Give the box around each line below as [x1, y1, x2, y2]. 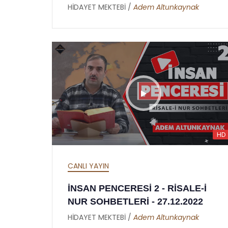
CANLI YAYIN [68, 160, 109, 171]
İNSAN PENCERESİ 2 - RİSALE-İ [68, 183, 207, 193]
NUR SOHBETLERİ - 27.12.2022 [68, 196, 203, 207]
